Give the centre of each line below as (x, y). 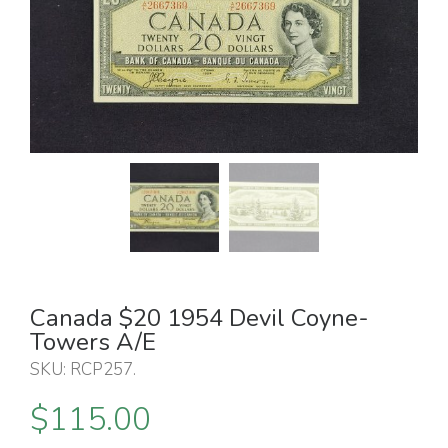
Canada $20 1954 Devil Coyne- (199, 318)
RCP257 (101, 370)
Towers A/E (93, 342)
